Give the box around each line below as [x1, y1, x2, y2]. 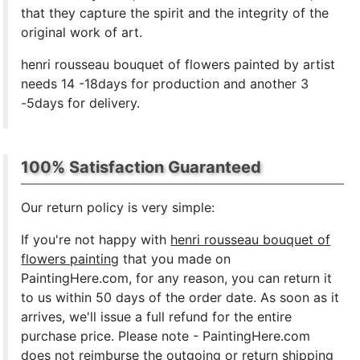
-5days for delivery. [21, 95, 141, 111]
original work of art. [21, 24, 143, 40]
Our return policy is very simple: [21, 199, 215, 215]
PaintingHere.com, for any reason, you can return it [21, 270, 333, 286]
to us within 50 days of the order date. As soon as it [21, 289, 340, 305]
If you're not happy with [21, 231, 171, 247]
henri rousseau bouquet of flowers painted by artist [21, 56, 336, 72]
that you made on [119, 251, 231, 267]
